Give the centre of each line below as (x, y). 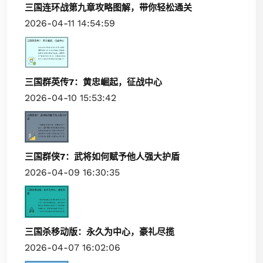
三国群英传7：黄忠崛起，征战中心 (93, 82)
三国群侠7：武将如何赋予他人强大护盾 (102, 157)
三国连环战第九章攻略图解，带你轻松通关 (108, 7)
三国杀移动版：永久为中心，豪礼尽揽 (100, 232)
